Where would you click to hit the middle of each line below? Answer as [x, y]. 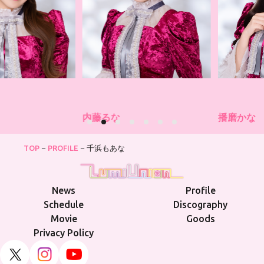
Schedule [64, 205]
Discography [200, 205]
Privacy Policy [64, 233]
